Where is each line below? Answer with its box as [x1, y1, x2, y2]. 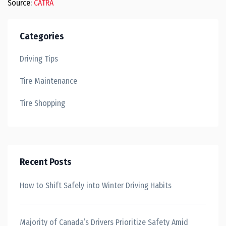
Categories [20, 31, 64, 42]
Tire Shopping [20, 98, 65, 108]
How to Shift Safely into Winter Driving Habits [20, 181, 172, 190]
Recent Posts [20, 156, 72, 167]
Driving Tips [20, 54, 58, 64]
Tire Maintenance [20, 76, 77, 86]
